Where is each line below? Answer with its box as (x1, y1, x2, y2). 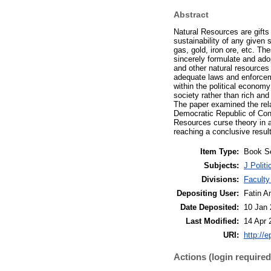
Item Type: (200, 146, 239, 156)
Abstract (174, 10, 209, 20)
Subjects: (204, 160, 239, 170)
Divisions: (201, 174, 239, 184)
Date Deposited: (180, 202, 239, 212)
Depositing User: (177, 188, 239, 198)
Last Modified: (186, 216, 239, 226)
